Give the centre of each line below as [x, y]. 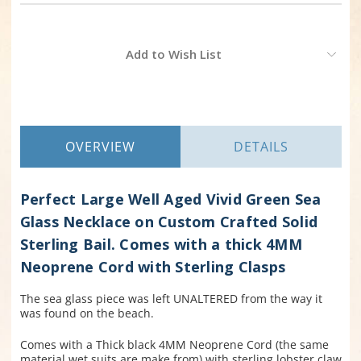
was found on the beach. [87, 313]
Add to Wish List [173, 54]
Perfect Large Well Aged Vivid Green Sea [170, 199]
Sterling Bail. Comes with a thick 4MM [161, 245]
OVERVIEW [100, 147]
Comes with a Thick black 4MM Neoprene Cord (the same [174, 345]
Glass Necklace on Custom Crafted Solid [168, 222]
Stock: [35, 62]
